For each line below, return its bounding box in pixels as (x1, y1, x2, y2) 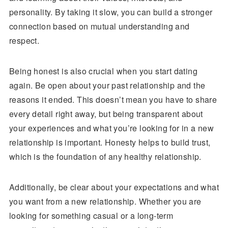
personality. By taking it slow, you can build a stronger (9, 6, 213, 18)
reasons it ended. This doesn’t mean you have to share (9, 94, 217, 105)
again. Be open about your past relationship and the (9, 79, 206, 91)
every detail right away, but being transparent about (9, 108, 203, 120)
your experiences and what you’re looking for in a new (9, 122, 214, 134)
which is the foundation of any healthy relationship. (9, 151, 202, 162)
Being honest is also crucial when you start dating (9, 65, 197, 77)
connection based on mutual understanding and (9, 20, 190, 32)
